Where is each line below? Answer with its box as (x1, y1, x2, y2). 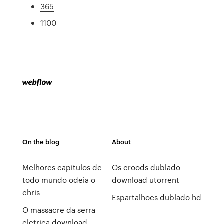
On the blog (22, 137, 59, 146)
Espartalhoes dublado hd (111, 192, 201, 203)
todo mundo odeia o (22, 174, 95, 185)
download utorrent (111, 174, 179, 185)
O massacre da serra (22, 204, 95, 215)
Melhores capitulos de (22, 162, 102, 173)
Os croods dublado (111, 162, 180, 173)
